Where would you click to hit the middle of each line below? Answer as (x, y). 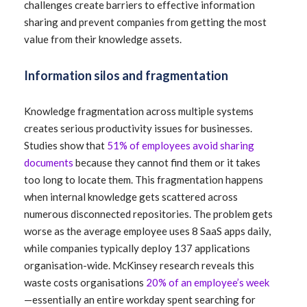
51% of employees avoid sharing (181, 145)
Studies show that (65, 145)
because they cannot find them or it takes (167, 162)
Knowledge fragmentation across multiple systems (139, 111)
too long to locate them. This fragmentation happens (144, 180)
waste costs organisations (85, 282)
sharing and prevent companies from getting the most (145, 22)
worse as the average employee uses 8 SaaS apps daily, (147, 231)
